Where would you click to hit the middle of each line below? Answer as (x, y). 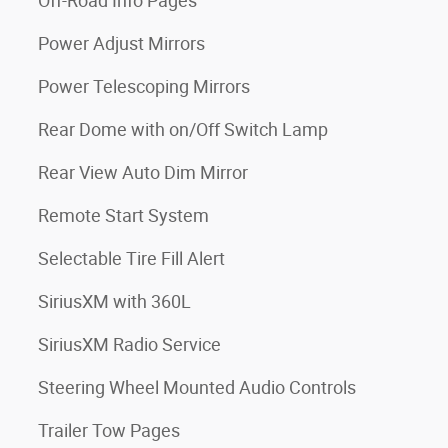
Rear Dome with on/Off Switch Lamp (183, 129)
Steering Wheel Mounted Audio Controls (197, 387)
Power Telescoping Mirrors (144, 86)
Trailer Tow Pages (109, 430)
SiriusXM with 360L (114, 301)
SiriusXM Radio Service (129, 344)
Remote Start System (123, 215)
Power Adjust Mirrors (121, 43)
